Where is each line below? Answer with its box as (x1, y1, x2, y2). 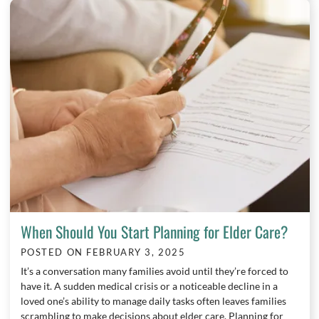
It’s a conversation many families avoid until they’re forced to (20, 265, 288, 278)
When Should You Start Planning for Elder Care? (20, 220, 288, 244)
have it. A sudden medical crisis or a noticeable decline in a (20, 280, 278, 293)
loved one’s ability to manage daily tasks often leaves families (20, 295, 286, 308)
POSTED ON (20, 247, 87, 258)
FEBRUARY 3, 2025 (86, 247, 186, 258)
